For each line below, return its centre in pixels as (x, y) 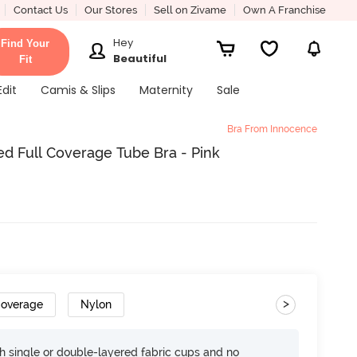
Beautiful (140, 58)
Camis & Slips (78, 90)
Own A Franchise (284, 10)
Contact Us (40, 10)
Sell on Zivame (190, 10)
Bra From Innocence (272, 129)
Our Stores (110, 10)
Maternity (166, 90)
